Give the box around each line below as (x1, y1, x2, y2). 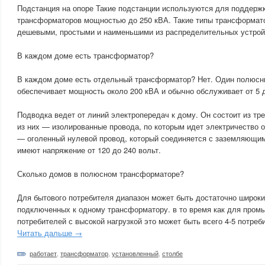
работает (30, 248, 57, 258)
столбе (162, 248, 183, 258)
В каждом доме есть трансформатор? (17, 50, 154, 61)
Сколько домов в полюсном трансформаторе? (17, 168, 184, 179)
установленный (112, 248, 159, 258)
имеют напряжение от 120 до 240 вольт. (17, 144, 161, 156)
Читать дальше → (17, 227, 82, 238)
